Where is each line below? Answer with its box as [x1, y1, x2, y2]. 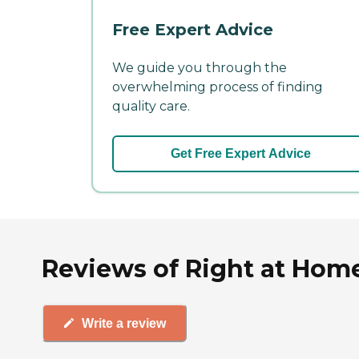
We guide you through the [112, 60, 287, 76]
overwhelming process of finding [112, 79, 323, 95]
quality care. [112, 99, 190, 115]
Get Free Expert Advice [170, 147, 311, 161]
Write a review [82, 316, 166, 330]
